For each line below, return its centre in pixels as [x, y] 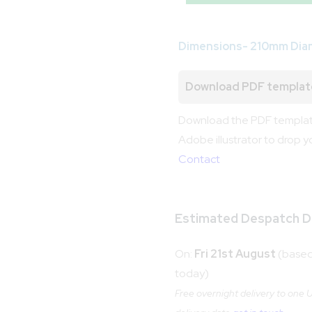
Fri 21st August [235, 253]
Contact [200, 159]
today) [192, 273]
